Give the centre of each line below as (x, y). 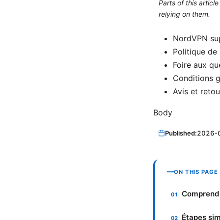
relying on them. (184, 14)
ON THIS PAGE (196, 172)
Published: (181, 133)
